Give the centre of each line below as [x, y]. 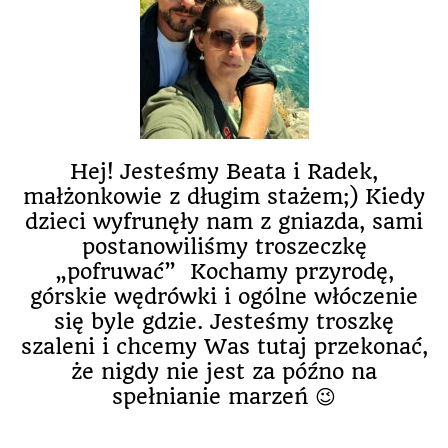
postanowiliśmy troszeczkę [224, 246]
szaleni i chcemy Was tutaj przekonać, [224, 346]
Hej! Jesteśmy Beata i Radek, [224, 171]
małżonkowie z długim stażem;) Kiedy [224, 196]
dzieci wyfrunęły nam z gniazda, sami [224, 221]
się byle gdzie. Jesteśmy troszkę [224, 321]
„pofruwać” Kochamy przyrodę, [224, 271]
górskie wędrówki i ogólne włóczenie [224, 296]
